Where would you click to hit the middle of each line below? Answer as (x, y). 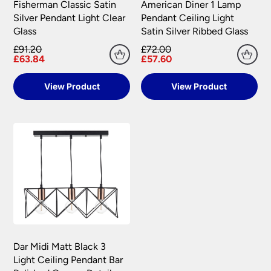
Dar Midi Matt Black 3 (60, 246)
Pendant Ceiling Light (188, 18)
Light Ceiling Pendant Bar (68, 260)
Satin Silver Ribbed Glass (194, 31)
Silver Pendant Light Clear (70, 18)
